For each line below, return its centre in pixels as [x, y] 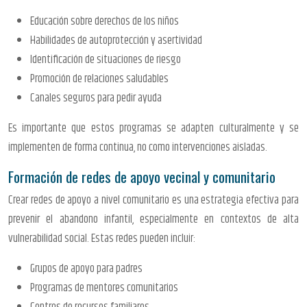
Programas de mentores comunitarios [104, 287]
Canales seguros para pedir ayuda [96, 98]
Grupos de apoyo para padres [86, 268]
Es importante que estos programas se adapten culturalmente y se [153, 128]
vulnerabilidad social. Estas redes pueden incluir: [102, 238]
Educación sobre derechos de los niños [105, 21]
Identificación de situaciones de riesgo [106, 59]
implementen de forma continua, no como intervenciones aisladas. [138, 147]
